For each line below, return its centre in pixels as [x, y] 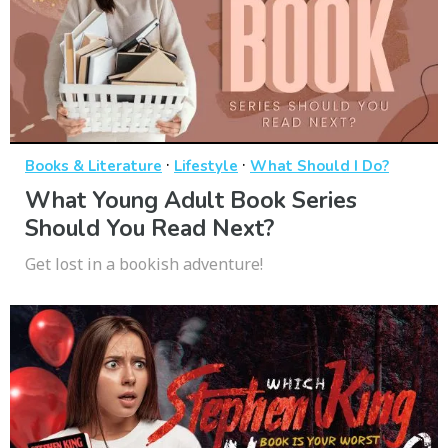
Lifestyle [206, 166]
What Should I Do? [319, 166]
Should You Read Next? [149, 229]
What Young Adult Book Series [191, 201]
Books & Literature [93, 166]
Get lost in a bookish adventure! [144, 264]
